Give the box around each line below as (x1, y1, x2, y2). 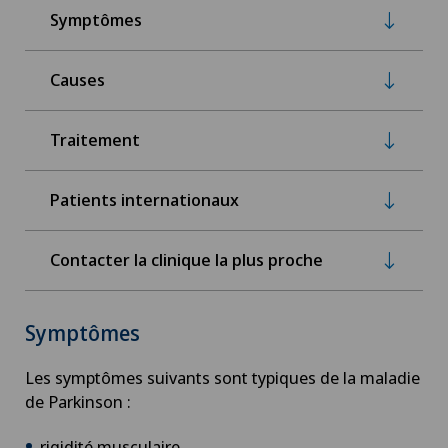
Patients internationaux (50, 188, 239, 212)
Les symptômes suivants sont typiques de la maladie (25, 365, 420, 389)
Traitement (50, 128, 140, 152)
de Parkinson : (25, 389, 131, 413)
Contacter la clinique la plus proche (50, 248, 323, 272)
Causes (50, 68, 105, 92)
